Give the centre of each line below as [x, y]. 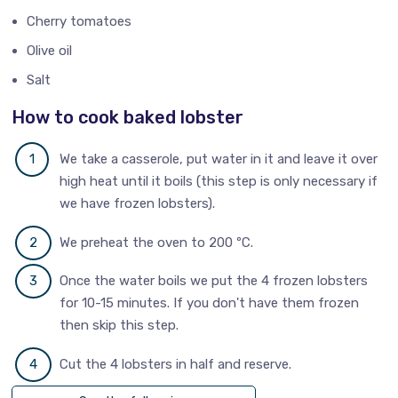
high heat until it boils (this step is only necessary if [219, 182]
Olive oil [50, 51]
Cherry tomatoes [80, 22]
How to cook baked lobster [128, 118]
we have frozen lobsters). [138, 204]
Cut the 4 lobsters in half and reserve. [176, 364]
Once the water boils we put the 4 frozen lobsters [214, 281]
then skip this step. [119, 326]
